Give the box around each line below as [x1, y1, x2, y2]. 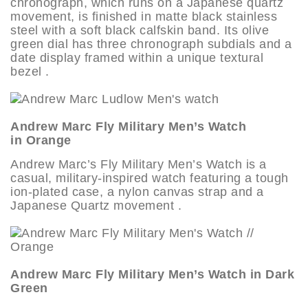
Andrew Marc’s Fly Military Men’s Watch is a [10, 157, 267, 171]
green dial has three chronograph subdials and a [10, 36, 292, 51]
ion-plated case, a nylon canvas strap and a [10, 184, 264, 199]
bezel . [10, 64, 49, 78]
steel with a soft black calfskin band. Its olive [10, 23, 269, 37]
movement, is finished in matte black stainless [10, 9, 277, 23]
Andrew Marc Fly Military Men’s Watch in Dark [10, 267, 294, 281]
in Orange [10, 133, 71, 147]
